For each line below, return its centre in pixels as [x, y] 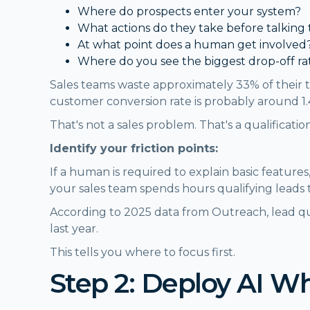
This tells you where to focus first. [143, 252]
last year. [74, 228]
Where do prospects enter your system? [189, 11]
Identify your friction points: [134, 148]
